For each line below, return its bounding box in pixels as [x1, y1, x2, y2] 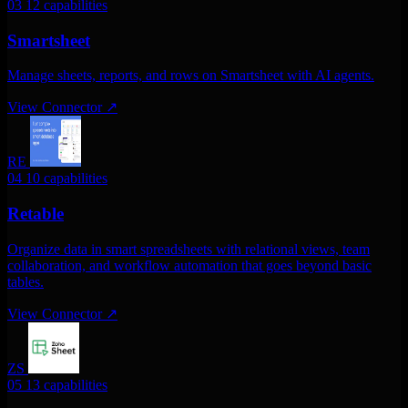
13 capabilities [25, 376, 107, 393]
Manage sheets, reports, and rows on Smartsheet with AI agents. [7, 67, 374, 84]
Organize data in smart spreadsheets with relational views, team [7, 240, 370, 257]
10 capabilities [25, 170, 107, 187]
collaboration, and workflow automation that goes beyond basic [7, 257, 372, 273]
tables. [7, 273, 44, 290]
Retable [7, 204, 64, 224]
